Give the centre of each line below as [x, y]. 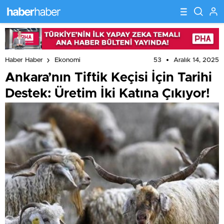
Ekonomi [67, 60]
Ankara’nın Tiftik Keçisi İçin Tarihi [108, 77]
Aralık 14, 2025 [196, 60]
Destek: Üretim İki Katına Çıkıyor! [107, 93]
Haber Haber [24, 60]
